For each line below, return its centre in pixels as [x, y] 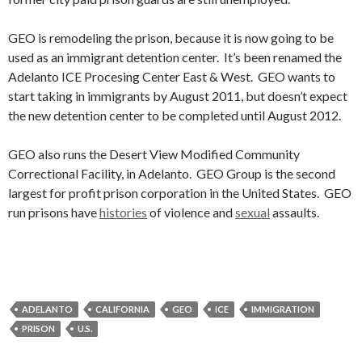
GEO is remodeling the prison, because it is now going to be [171, 38]
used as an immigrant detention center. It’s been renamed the [175, 57]
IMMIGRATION [283, 309]
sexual [253, 212]
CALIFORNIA [122, 309]
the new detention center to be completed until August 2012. [175, 115]
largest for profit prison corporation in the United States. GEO [180, 193]
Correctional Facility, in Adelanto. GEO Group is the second [172, 173]
